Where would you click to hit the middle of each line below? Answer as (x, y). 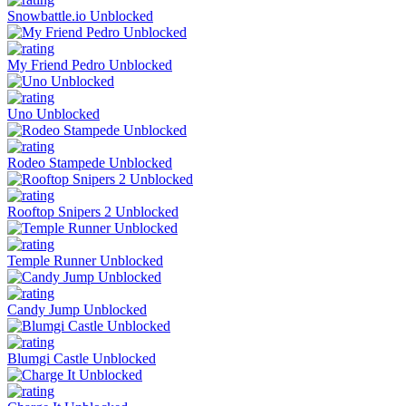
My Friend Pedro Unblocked (90, 64)
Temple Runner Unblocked (85, 260)
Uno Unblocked (53, 113)
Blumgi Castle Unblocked (82, 358)
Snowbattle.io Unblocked (80, 15)
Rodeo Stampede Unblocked (90, 162)
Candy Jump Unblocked (77, 309)
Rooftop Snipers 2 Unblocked (93, 211)
